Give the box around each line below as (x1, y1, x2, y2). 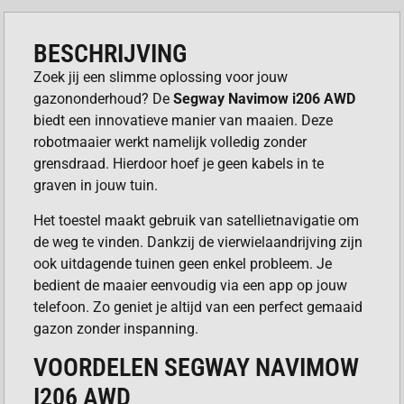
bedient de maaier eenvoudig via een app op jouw (33, 276, 348, 294)
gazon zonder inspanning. (33, 319, 199, 337)
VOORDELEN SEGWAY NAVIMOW (33, 353, 360, 383)
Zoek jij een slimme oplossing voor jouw (33, 69, 289, 87)
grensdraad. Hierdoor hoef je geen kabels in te (33, 155, 325, 173)
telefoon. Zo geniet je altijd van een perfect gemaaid (33, 298, 363, 316)
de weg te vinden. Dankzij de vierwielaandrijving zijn (33, 233, 363, 251)
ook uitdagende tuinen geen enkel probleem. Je (33, 254, 333, 272)
